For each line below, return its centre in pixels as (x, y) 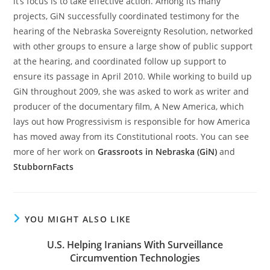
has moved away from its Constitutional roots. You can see (131, 137)
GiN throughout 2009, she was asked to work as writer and (131, 92)
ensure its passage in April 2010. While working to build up (133, 77)
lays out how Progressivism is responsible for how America (132, 122)
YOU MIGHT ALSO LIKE (78, 219)
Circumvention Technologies (135, 258)
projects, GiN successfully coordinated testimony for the (127, 16)
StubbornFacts (44, 167)
